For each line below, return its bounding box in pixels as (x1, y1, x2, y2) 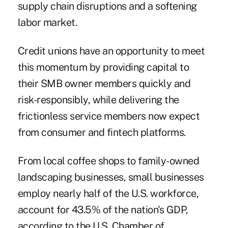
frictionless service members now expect (17, 110, 200, 123)
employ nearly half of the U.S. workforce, (17, 187, 199, 200)
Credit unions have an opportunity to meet (17, 45, 205, 58)
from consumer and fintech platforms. (17, 126, 186, 139)
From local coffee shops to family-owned (17, 155, 199, 167)
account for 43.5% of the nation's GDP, (17, 204, 188, 216)
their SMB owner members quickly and (17, 77, 191, 90)
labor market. (17, 16, 77, 29)
